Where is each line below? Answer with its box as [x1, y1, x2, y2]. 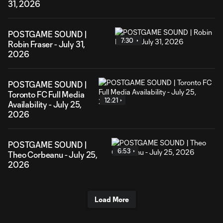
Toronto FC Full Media [8, 90, 85, 99]
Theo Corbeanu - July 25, [8, 150, 98, 159]
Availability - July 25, [8, 100, 82, 109]
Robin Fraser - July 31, [8, 39, 86, 49]
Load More [94, 195, 129, 204]
